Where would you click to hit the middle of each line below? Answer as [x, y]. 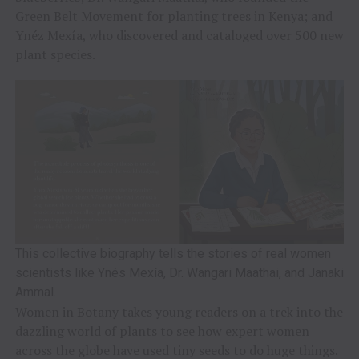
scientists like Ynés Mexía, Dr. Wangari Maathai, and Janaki [179, 272]
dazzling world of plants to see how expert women [162, 331]
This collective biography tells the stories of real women [173, 253]
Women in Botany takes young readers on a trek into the [179, 311]
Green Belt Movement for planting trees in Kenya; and [173, 16]
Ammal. [35, 292]
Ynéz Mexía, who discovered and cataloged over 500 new [179, 35]
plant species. [55, 54]
